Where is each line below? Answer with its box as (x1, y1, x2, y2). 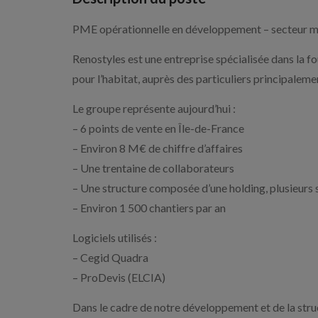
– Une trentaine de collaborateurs (72, 161, 234, 175)
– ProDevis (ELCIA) (72, 270, 165, 284)
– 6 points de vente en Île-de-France (72, 121, 244, 135)
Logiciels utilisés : (72, 231, 157, 244)
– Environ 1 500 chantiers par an (72, 201, 226, 214)
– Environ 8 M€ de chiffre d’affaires (72, 141, 243, 155)
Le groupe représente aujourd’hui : (72, 102, 236, 115)
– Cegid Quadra (72, 251, 148, 264)
